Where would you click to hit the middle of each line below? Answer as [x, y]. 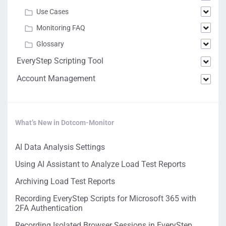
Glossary [50, 44]
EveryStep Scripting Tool [60, 61]
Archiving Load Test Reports [65, 181]
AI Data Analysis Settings [60, 147]
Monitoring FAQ [61, 28]
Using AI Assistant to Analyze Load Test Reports [100, 164]
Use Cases [52, 12]
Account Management [56, 78]
